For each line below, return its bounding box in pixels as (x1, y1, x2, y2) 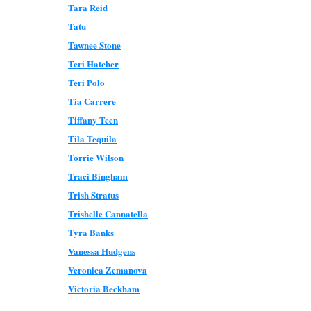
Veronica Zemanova (68, 263, 147, 276)
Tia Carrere (68, 94, 116, 108)
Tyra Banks (68, 226, 114, 239)
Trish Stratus (68, 188, 119, 201)
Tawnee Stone (68, 38, 121, 51)
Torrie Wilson (68, 151, 124, 164)
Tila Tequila (68, 132, 117, 145)
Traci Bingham (68, 169, 128, 183)
